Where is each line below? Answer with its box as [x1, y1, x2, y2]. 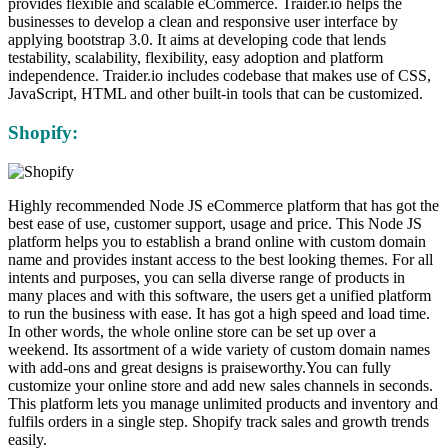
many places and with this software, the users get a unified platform [8, 286, 431, 304]
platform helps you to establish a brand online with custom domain [8, 232, 426, 250]
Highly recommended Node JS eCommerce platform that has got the [8, 196, 439, 214]
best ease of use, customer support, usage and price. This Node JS [8, 214, 422, 232]
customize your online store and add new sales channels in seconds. [8, 376, 433, 394]
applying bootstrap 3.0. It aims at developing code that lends [8, 31, 386, 49]
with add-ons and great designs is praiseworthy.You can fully [8, 358, 391, 376]
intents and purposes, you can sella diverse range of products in [8, 268, 405, 286]
